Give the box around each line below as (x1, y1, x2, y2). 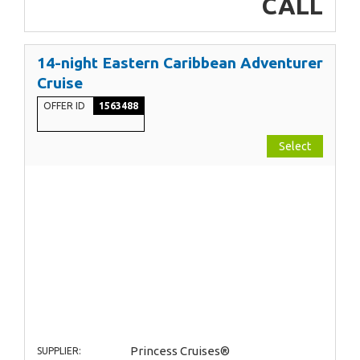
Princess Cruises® (129, 344, 230, 358)
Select (279, 140, 311, 153)
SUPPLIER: (37, 346, 81, 357)
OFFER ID (43, 100, 88, 112)
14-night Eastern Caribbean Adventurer (37, 54, 323, 72)
